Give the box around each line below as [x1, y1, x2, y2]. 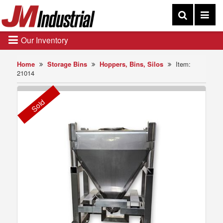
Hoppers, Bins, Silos [100, 59, 164, 69]
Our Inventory [19, 34, 68, 45]
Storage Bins [47, 59, 88, 69]
